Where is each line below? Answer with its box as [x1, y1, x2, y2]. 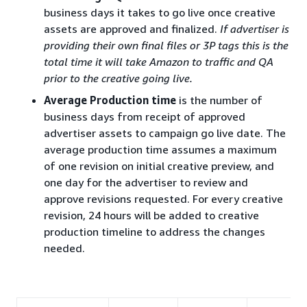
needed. [44, 241, 85, 255]
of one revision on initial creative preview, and [44, 159, 274, 173]
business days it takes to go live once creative [44, 5, 275, 19]
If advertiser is [220, 22, 289, 36]
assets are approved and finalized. [44, 22, 220, 36]
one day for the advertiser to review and [44, 175, 248, 189]
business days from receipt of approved [44, 110, 245, 123]
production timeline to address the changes [44, 225, 265, 238]
